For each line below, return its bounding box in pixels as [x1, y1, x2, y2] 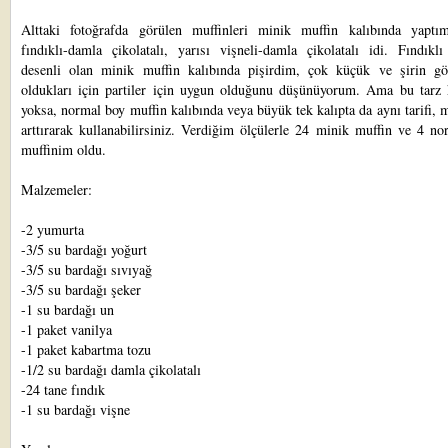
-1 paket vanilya [21, 320, 112, 339]
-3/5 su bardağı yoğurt [21, 240, 147, 259]
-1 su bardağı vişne [21, 400, 130, 419]
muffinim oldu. [21, 140, 106, 159]
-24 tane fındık [21, 380, 105, 399]
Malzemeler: [21, 180, 92, 199]
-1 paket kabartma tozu [21, 340, 151, 359]
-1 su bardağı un [21, 300, 114, 319]
